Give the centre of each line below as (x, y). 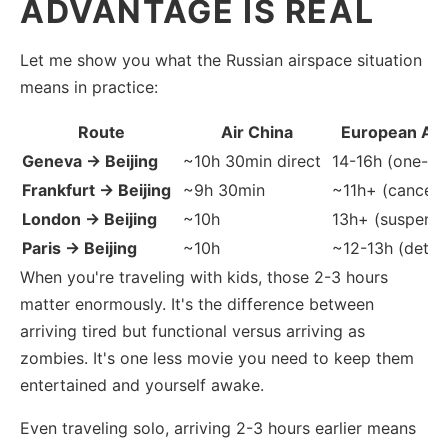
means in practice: (89, 86)
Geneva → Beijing (90, 160)
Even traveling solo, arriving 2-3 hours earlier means (218, 427)
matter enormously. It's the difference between (197, 303)
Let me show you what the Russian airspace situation (221, 59)
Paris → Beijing (79, 247)
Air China (256, 131)
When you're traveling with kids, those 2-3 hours (204, 276)
